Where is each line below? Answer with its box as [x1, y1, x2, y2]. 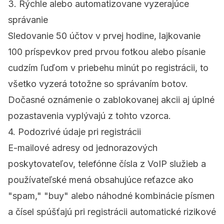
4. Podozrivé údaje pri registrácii [8, 126, 141, 137]
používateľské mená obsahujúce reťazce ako [8, 174, 193, 185]
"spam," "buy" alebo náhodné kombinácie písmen [8, 190, 214, 201]
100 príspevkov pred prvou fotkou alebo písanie [8, 46, 205, 57]
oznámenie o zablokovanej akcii [47, 94, 180, 105]
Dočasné [8, 94, 47, 105]
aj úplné [180, 94, 214, 105]
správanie [8, 14, 48, 25]
